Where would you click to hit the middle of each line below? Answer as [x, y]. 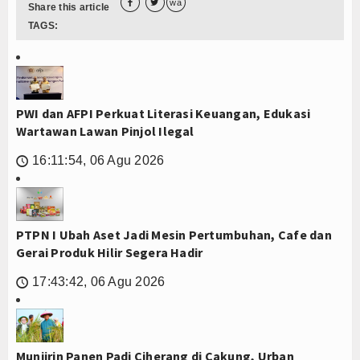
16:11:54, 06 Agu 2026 [98, 161]
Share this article [69, 8]
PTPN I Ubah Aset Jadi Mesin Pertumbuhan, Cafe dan [174, 235]
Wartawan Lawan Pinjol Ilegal [105, 131]
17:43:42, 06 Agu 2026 [99, 282]
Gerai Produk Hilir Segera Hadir [110, 253]
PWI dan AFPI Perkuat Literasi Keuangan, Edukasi [164, 114]
